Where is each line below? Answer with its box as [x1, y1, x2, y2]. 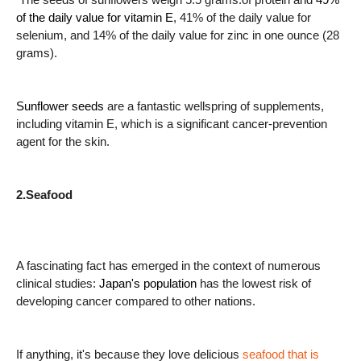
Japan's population [99, 276, 197, 290]
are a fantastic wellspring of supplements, [107, 99, 324, 113]
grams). [16, 46, 57, 60]
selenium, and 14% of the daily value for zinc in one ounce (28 [16, 28, 339, 42]
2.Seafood [16, 188, 73, 201]
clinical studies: [16, 276, 99, 290]
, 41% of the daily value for [173, 10, 311, 24]
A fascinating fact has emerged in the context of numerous [16, 259, 321, 272]
